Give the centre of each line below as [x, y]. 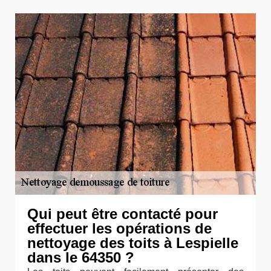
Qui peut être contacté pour [122, 214]
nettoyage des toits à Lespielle [133, 243]
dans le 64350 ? [81, 257]
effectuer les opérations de [119, 228]
